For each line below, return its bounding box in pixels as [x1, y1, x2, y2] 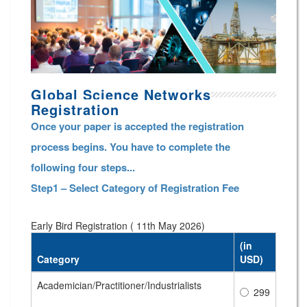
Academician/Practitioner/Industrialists [37, 278, 201, 293]
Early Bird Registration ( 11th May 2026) [31, 219, 205, 233]
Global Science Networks [31, 84, 211, 105]
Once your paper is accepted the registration [31, 119, 244, 134]
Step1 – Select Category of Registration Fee [31, 180, 239, 196]
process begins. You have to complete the [31, 139, 230, 155]
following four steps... [31, 160, 138, 175]
